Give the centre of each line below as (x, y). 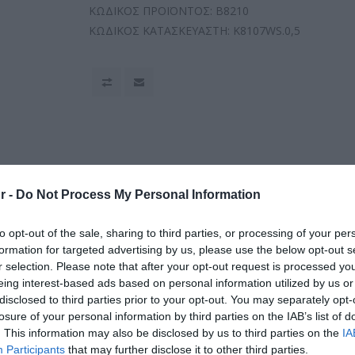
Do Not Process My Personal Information (138, 194)
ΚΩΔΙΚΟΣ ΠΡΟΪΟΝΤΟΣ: (151, 11)
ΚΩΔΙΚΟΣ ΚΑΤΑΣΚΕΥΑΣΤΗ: (160, 31)
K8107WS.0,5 (267, 31)
